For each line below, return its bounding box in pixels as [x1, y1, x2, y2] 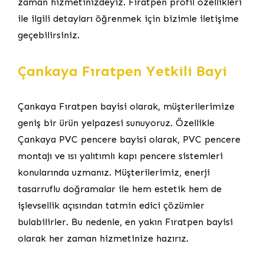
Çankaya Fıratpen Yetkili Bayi [18, 62, 227, 80]
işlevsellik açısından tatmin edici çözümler [18, 199, 204, 211]
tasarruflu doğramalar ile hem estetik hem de [18, 183, 222, 194]
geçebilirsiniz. [18, 29, 80, 41]
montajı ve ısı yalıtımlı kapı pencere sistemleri [18, 150, 223, 161]
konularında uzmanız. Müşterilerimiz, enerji [18, 166, 210, 178]
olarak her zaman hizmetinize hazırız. [18, 232, 189, 244]
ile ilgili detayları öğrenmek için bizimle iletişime [18, 12, 239, 24]
